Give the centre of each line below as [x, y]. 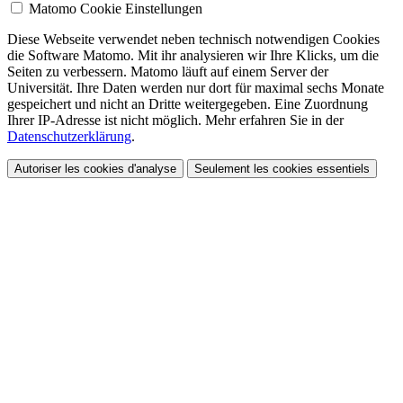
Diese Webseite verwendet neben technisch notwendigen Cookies [193, 40]
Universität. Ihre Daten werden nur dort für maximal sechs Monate [196, 88]
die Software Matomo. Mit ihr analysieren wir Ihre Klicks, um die [193, 56]
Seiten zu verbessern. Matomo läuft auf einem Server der [168, 72]
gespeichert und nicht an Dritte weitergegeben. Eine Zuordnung [188, 104]
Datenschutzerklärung [69, 137]
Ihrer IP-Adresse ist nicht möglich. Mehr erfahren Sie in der [175, 121]
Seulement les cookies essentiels [282, 169]
